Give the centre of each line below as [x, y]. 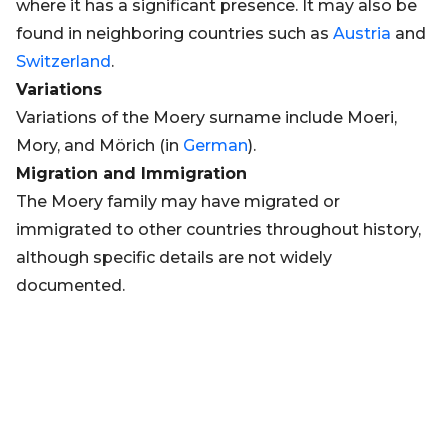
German [215, 145]
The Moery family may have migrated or [178, 201]
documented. [70, 285]
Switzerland [63, 61]
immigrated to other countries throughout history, [218, 229]
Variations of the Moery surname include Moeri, [206, 117]
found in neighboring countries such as [174, 33]
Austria [362, 33]
